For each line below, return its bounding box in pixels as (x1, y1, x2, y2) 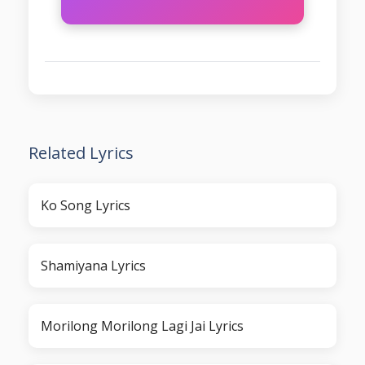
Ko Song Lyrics (41, 196, 130, 215)
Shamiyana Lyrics (41, 257, 146, 275)
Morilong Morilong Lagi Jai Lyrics (41, 317, 244, 336)
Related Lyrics (29, 142, 134, 165)
